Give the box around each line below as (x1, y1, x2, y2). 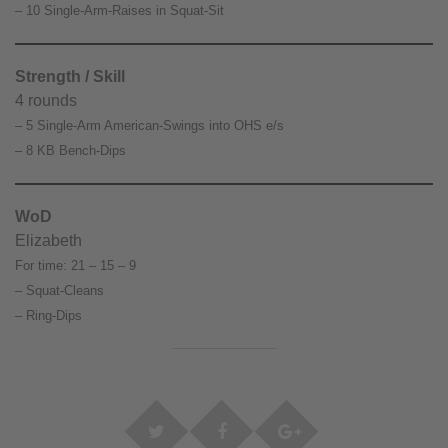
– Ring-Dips (15, 308, 82, 323)
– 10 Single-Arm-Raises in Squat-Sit (15, 3, 224, 18)
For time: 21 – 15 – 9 (15, 258, 136, 273)
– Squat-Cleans (15, 283, 104, 298)
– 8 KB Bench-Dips (15, 143, 126, 158)
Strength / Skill (15, 68, 125, 85)
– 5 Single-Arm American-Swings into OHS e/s (15, 118, 284, 133)
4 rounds (15, 92, 77, 109)
